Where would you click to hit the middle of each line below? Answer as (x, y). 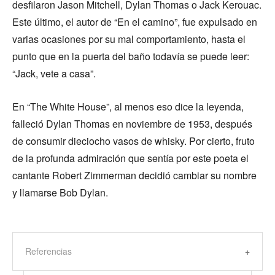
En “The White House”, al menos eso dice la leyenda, (128, 107)
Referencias (48, 251)
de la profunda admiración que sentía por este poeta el (130, 158)
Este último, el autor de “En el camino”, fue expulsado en (135, 22)
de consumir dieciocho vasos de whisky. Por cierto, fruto (134, 141)
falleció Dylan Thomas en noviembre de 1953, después (132, 124)
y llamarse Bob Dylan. (60, 193)
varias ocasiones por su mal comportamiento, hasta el (129, 39)
